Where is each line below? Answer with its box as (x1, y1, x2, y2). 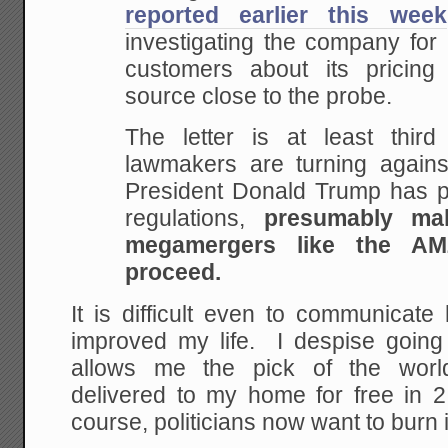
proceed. (125, 260, 222, 286)
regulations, (125, 206, 264, 232)
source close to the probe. (125, 83, 393, 109)
